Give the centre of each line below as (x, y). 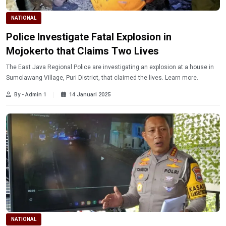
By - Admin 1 (30, 95)
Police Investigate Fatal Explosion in (89, 37)
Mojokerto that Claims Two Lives (82, 51)
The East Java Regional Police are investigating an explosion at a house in (110, 67)
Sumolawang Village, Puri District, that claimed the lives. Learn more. (182, 78)
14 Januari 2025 (90, 95)
